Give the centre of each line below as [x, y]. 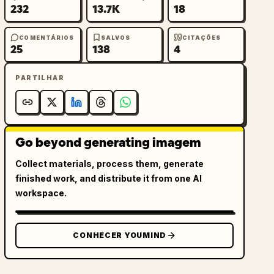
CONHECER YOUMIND [120, 235]
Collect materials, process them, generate [110, 164]
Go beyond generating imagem [109, 143]
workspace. [41, 193]
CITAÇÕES [202, 37]
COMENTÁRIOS [47, 37]
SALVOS [116, 37]
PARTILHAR [40, 78]
